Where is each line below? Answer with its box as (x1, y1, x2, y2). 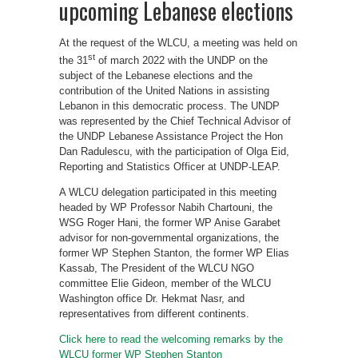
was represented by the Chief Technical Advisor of (59, 115, 291, 128)
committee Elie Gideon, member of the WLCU (59, 277, 271, 290)
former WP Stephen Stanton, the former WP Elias (59, 247, 289, 260)
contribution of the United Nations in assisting (59, 85, 269, 97)
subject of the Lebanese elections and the (59, 70, 253, 82)
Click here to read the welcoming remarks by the (59, 333, 283, 346)
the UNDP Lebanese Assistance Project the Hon (59, 130, 283, 143)
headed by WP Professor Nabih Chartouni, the (59, 201, 272, 214)
